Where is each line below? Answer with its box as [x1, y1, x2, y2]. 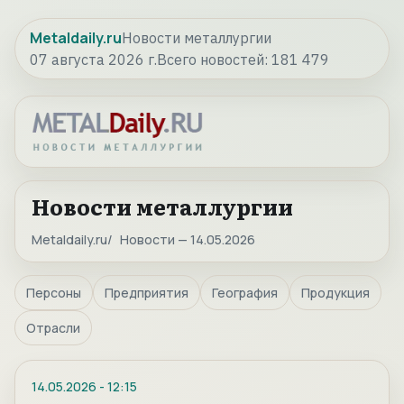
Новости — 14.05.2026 [120, 231, 255, 249]
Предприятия [105, 284, 188, 302]
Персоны [26, 284, 81, 302]
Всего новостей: [157, 50, 271, 69]
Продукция [301, 284, 370, 302]
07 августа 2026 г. [30, 50, 157, 69]
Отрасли [26, 319, 80, 337]
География [212, 284, 278, 302]
